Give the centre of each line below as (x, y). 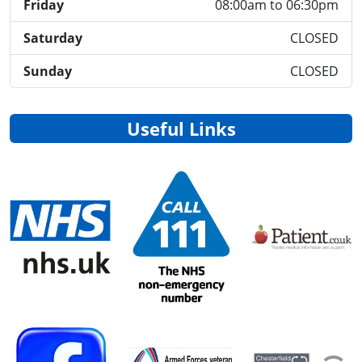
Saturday (53, 38)
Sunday (48, 72)
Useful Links (181, 128)
